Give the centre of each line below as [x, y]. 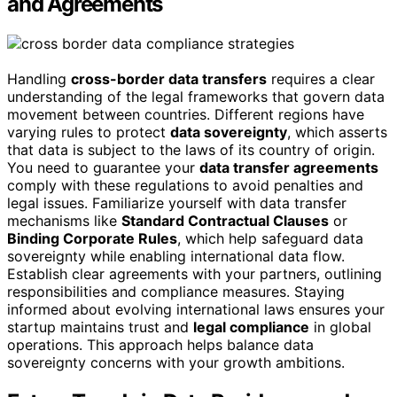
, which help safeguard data [270, 238]
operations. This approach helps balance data [160, 344]
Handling [39, 78]
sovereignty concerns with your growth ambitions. [176, 362]
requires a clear [321, 78]
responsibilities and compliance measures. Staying [176, 291]
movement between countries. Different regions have [186, 114]
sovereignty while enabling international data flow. [176, 256]
